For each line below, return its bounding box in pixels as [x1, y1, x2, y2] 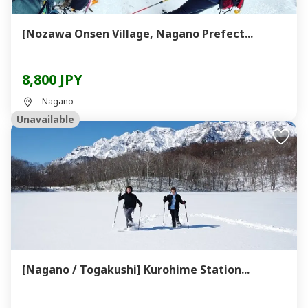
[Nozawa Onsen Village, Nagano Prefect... [22, 26, 253, 41]
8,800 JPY [22, 70, 82, 89]
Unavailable [16, 113, 74, 126]
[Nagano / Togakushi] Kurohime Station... [22, 262, 250, 277]
